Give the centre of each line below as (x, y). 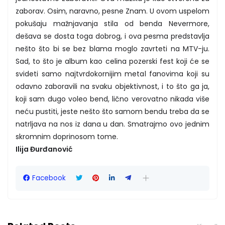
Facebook (49, 178)
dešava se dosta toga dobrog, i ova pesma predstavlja (113, 36)
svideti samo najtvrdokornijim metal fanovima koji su (113, 74)
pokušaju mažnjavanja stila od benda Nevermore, (113, 23)
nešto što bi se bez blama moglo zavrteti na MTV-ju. (113, 48)
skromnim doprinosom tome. (67, 136)
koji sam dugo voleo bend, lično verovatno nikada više (113, 99)
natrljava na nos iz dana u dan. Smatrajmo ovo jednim (113, 124)
